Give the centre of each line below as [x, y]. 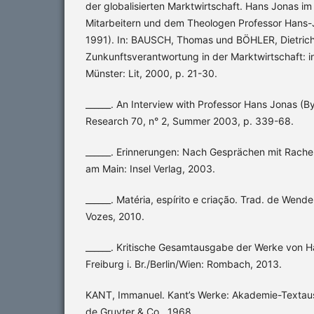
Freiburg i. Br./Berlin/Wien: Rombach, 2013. [184, 264]
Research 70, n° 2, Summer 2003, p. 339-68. [190, 121]
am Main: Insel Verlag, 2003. [150, 169]
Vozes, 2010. [115, 217]
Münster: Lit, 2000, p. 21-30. [151, 74]
